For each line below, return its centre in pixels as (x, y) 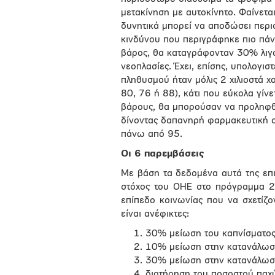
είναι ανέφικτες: (155, 214)
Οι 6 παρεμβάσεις (162, 154)
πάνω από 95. (152, 134)
